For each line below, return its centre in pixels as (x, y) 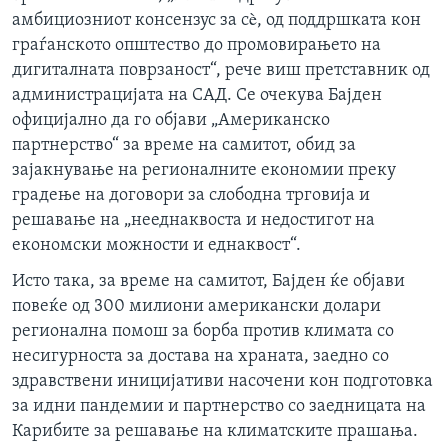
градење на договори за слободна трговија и (191, 196)
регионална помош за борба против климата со (203, 332)
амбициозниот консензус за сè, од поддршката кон (216, 21)
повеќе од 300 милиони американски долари (196, 307)
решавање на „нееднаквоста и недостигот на (193, 221)
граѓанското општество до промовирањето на (196, 46)
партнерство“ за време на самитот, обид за (184, 146)
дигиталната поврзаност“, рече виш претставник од (221, 71)
